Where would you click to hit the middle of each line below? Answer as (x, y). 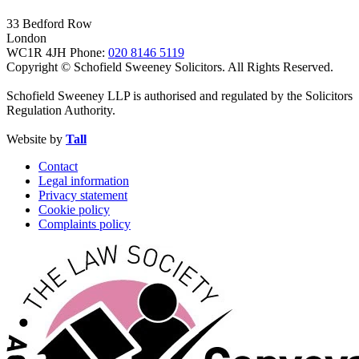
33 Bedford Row (49, 23)
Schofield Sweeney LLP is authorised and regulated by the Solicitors (179, 95)
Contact (58, 166)
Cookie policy (74, 209)
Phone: (89, 52)
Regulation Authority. (61, 110)
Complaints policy (85, 224)
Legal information (84, 180)
